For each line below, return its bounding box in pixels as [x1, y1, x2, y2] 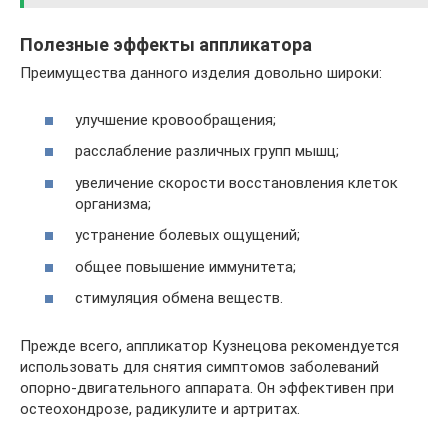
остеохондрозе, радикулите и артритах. [20, 400, 300, 418]
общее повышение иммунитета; [75, 257, 296, 276]
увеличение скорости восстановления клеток [75, 173, 398, 192]
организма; [75, 194, 151, 213]
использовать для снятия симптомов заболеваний [20, 358, 379, 376]
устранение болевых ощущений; [75, 226, 300, 244]
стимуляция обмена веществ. [75, 289, 283, 307]
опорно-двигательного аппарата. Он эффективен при [20, 379, 394, 397]
